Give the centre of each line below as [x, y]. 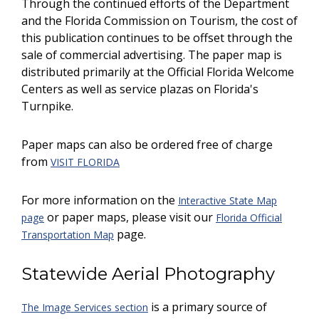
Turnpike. [47, 106]
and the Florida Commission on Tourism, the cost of [159, 21]
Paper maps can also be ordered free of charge [147, 145]
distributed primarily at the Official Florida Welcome [158, 72]
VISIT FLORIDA [85, 162]
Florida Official [249, 218]
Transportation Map [68, 235]
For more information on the [100, 200]
